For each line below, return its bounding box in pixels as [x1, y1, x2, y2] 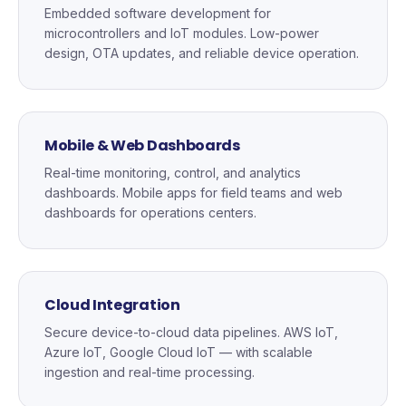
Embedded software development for [44, 5, 271, 21]
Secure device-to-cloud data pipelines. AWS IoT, [44, 324, 338, 340]
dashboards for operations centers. [44, 205, 256, 220]
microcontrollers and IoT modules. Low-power [44, 25, 319, 41]
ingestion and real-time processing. [44, 364, 255, 380]
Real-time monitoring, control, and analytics [44, 165, 301, 180]
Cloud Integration [44, 295, 180, 315]
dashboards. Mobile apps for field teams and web [44, 185, 343, 200]
